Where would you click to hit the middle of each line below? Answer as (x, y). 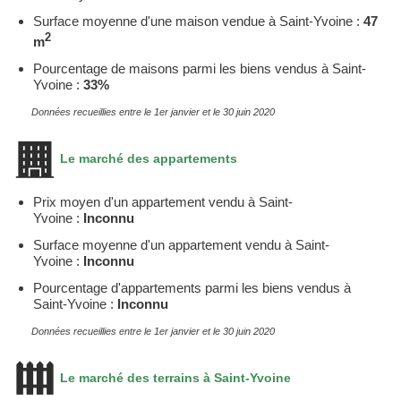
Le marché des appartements (147, 158)
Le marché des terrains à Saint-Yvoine (174, 377)
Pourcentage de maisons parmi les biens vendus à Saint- (200, 68)
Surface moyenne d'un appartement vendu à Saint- (181, 244)
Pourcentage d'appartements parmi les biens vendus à (192, 287)
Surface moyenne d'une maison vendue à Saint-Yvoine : (198, 21)
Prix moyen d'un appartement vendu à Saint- (163, 201)
